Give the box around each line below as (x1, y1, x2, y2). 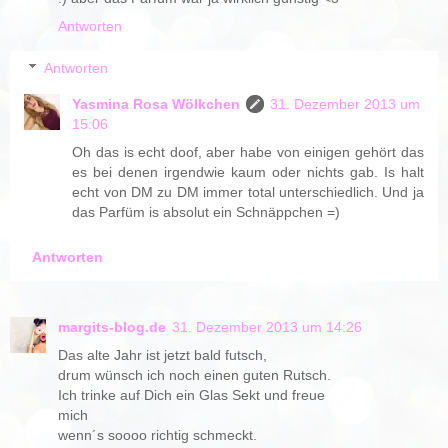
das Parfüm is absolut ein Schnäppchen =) (72, 203, 341, 220)
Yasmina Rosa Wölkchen (72, 95, 241, 112)
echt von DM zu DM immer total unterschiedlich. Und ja (72, 183, 424, 200)
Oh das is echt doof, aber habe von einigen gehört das (72, 143, 424, 160)
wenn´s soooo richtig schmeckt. (58, 427, 257, 444)
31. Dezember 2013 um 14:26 (172, 319, 362, 336)
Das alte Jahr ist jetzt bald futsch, (58, 347, 267, 364)
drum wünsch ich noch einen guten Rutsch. (58, 367, 331, 384)
